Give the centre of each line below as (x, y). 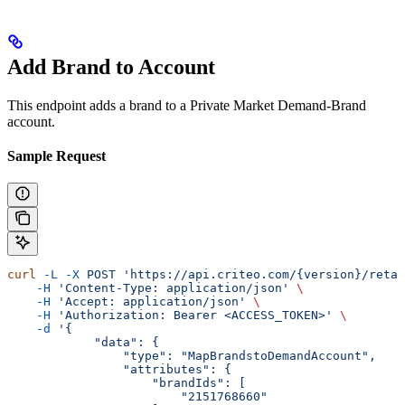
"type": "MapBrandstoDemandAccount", (192, 356)
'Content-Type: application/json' (170, 288)
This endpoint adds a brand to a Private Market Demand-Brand (187, 106)
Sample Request (57, 156)
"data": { (83, 343)
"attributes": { (119, 370)
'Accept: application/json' (148, 302)
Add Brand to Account (111, 67)
